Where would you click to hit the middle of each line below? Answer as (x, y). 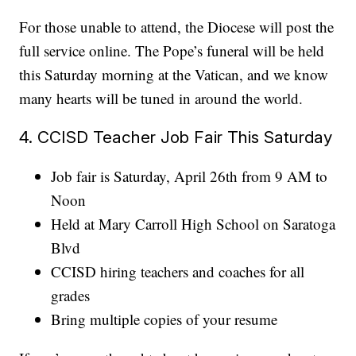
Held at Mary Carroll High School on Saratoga (193, 223)
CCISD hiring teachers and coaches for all (178, 271)
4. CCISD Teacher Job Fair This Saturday (176, 137)
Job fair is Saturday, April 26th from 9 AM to (190, 176)
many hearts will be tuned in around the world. (161, 98)
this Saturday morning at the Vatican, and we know (174, 74)
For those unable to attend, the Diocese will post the (177, 26)
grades (71, 295)
